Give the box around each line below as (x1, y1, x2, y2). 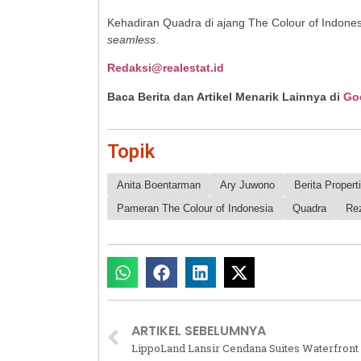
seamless (107, 32, 156, 46)
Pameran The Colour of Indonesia (117, 202, 273, 215)
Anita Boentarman (117, 179, 201, 192)
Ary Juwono (220, 179, 275, 192)
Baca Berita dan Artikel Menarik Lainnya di (107, 89, 343, 103)
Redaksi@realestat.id (107, 61, 224, 75)
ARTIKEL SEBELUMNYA (131, 322, 266, 341)
